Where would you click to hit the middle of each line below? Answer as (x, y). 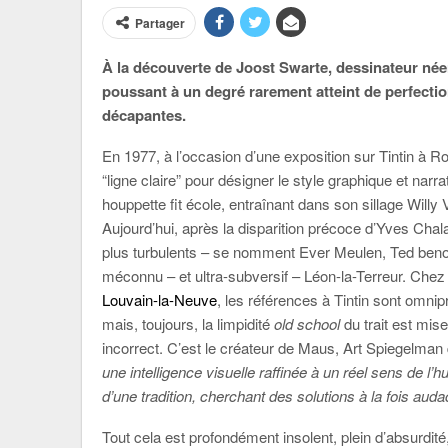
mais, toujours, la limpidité (188, 323)
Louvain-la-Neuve (159, 299)
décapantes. (144, 115)
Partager (160, 23)
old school (307, 323)
